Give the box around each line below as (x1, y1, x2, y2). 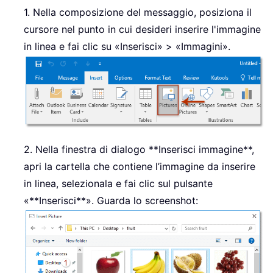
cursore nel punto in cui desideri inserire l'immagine (24, 23, 261, 36)
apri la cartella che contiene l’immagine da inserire (24, 160, 255, 172)
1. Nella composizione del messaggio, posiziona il (24, 6, 252, 19)
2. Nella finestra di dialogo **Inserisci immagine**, (24, 143, 254, 155)
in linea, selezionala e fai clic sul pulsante (24, 177, 213, 190)
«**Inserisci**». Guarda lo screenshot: (24, 194, 198, 207)
